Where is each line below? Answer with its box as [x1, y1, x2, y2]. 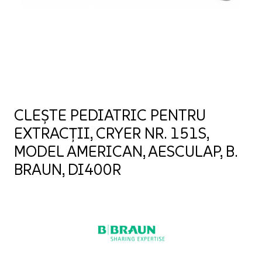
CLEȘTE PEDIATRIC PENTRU [14, 105, 206, 125]
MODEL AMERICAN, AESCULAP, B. [14, 142, 237, 161]
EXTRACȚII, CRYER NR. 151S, [14, 123, 209, 143]
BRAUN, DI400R [14, 160, 121, 179]
